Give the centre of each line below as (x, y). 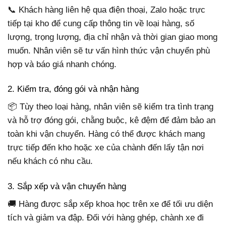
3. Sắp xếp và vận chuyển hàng (67, 186)
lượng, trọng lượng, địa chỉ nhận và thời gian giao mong (112, 37)
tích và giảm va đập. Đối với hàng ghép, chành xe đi (106, 218)
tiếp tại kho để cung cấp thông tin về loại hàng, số (101, 23)
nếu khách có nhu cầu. (50, 161)
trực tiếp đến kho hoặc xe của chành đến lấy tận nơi (106, 148)
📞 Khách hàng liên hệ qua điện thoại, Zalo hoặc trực (106, 10)
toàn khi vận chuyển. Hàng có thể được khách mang (106, 134)
